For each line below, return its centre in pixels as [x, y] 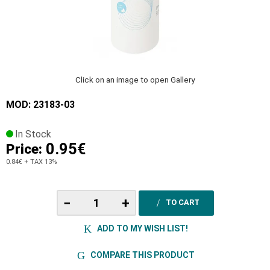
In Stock [33, 134]
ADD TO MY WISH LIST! [141, 228]
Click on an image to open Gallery [135, 80]
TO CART [182, 202]
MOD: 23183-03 [40, 105]
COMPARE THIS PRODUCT [141, 255]
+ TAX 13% [40, 162]
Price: [26, 149]
